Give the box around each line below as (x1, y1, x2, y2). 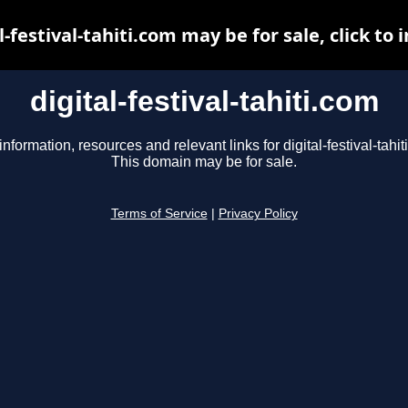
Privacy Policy (218, 207, 298, 221)
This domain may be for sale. (111, 154, 297, 170)
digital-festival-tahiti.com (29, 85, 379, 117)
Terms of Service (110, 207, 208, 221)
